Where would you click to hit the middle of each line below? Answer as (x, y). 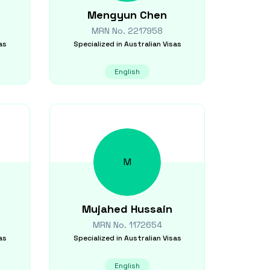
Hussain (152, 209)
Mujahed (105, 209)
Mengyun (112, 15)
